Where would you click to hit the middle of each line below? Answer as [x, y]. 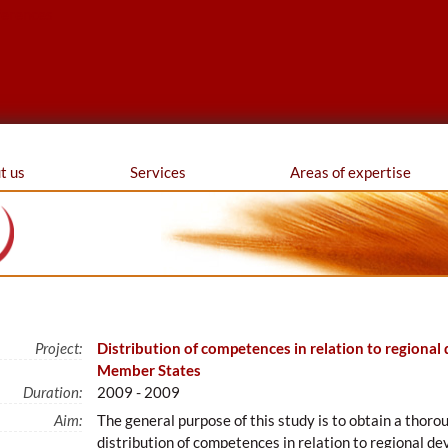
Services [157, 171]
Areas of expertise [350, 171]
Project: [59, 348]
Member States [149, 370]
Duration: [53, 392]
